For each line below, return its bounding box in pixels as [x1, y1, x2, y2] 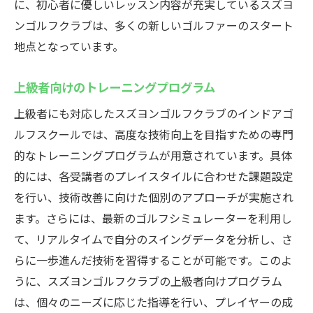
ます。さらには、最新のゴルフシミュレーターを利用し [14, 210, 292, 226]
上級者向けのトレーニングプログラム [14, 78, 215, 96]
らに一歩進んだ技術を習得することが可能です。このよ [14, 252, 292, 268]
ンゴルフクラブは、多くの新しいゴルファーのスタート [14, 17, 293, 34]
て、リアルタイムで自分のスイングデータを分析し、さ [14, 231, 293, 247]
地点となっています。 [14, 38, 124, 54]
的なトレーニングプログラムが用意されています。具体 [14, 147, 292, 163]
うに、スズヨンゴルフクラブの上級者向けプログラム [14, 272, 282, 289]
